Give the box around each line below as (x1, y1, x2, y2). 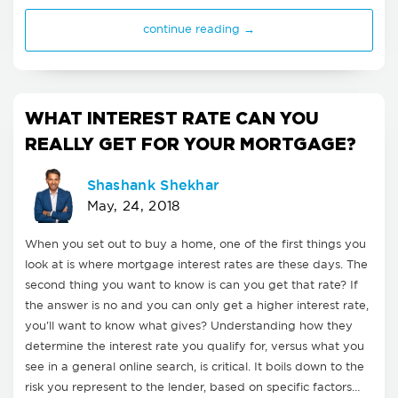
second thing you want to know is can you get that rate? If (25, 281, 358, 291)
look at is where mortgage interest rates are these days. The (25, 260, 368, 271)
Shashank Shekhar (86, 177, 220, 193)
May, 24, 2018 (86, 200, 180, 212)
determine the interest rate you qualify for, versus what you (25, 342, 364, 353)
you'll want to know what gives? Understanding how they (25, 322, 353, 332)
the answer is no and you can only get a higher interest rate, (25, 301, 369, 312)
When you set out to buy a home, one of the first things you (25, 240, 366, 251)
